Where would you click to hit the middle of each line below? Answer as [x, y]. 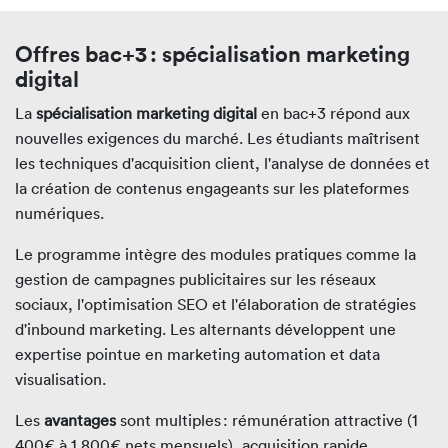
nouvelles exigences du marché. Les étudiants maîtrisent [217, 138]
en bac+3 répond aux [333, 113]
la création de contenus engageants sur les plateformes [212, 188]
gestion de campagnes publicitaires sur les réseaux [195, 279]
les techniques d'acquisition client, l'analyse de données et [222, 163]
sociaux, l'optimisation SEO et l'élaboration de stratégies [215, 304]
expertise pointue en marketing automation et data [197, 354]
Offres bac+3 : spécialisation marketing [212, 54]
